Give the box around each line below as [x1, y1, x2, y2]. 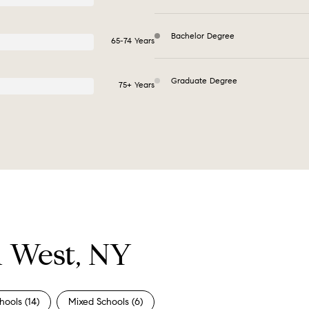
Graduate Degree [171, 75, 237, 86]
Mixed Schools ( [68, 295, 134, 308]
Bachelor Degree [171, 30, 235, 41]
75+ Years [119, 79, 154, 90]
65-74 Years [111, 35, 154, 46]
